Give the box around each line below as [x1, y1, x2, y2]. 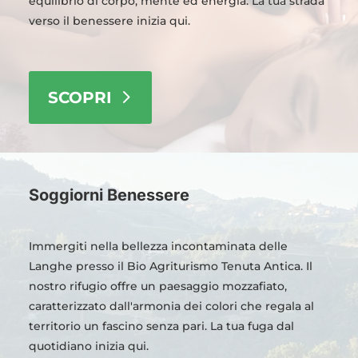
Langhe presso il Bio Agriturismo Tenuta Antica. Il [28, 258, 312, 273]
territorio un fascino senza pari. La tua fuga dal [28, 318, 294, 333]
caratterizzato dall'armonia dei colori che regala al [28, 298, 314, 313]
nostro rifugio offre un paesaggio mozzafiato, [28, 278, 287, 293]
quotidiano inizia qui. [28, 338, 149, 353]
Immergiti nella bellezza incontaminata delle [28, 238, 288, 253]
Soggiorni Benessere [28, 185, 189, 205]
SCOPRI [47, 87, 112, 107]
